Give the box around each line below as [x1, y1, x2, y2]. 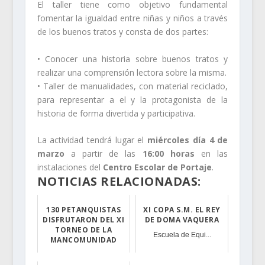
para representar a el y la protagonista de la [37, 93, 228, 105]
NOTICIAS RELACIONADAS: [37, 173, 201, 190]
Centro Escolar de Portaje [102, 161, 212, 173]
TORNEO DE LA [55, 225, 112, 235]
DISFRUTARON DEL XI [43, 215, 125, 225]
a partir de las [64, 148, 136, 160]
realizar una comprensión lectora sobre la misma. [37, 66, 227, 78]
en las [194, 148, 228, 160]
